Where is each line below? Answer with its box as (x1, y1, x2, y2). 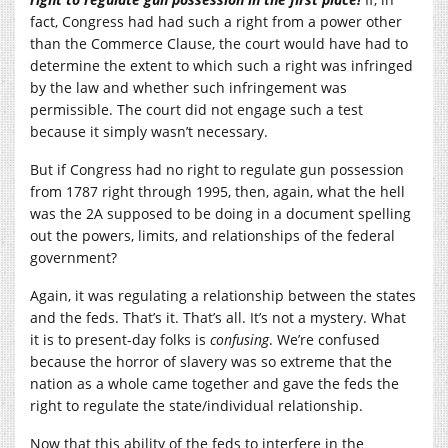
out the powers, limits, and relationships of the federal (30, 225, 395, 245)
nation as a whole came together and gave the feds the (30, 373, 399, 393)
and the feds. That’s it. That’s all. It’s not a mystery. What (30, 307, 406, 327)
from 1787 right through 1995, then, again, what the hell (30, 181, 405, 201)
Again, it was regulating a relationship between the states (30, 285, 416, 305)
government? (30, 247, 117, 267)
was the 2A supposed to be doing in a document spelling (30, 203, 411, 223)
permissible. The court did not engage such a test (30, 99, 363, 119)
